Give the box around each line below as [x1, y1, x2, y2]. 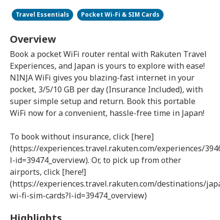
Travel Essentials [16, 10, 69, 19]
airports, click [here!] [10, 166, 86, 177]
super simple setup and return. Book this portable [10, 96, 195, 107]
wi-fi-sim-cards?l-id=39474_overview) [10, 190, 147, 201]
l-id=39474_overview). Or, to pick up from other [10, 155, 181, 165]
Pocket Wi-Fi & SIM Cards [81, 10, 160, 19]
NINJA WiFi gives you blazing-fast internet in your [10, 72, 194, 83]
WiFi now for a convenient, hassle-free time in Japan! [10, 108, 204, 118]
